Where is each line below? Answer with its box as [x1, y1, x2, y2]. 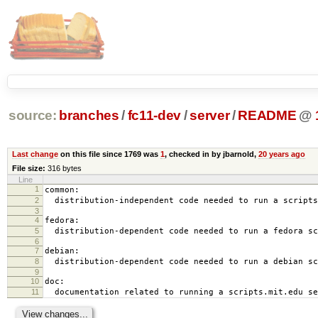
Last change [11, 149, 58, 158]
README [238, 108, 297, 124]
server [190, 108, 230, 124]
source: [8, 108, 57, 124]
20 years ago [258, 149, 305, 158]
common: [45, 185, 79, 194]
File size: [11, 163, 45, 172]
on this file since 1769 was [57, 149, 160, 158]
